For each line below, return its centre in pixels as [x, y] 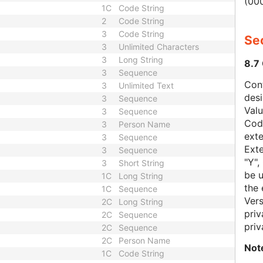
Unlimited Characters [159, 47]
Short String [141, 163]
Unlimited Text [146, 85]
